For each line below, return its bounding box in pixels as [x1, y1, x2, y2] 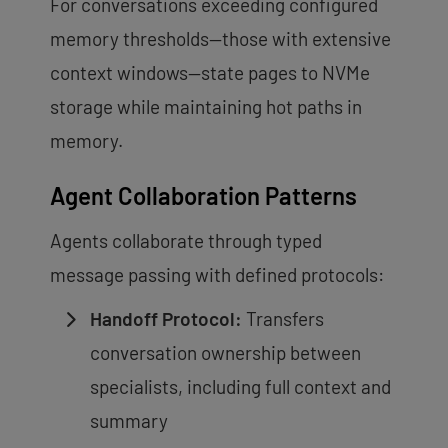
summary [90, 408, 168, 432]
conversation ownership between [90, 340, 361, 364]
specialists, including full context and [90, 374, 391, 398]
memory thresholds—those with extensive [50, 26, 391, 50]
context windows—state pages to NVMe [50, 60, 370, 84]
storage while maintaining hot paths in [50, 94, 362, 118]
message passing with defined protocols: [50, 262, 384, 286]
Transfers [242, 306, 324, 330]
